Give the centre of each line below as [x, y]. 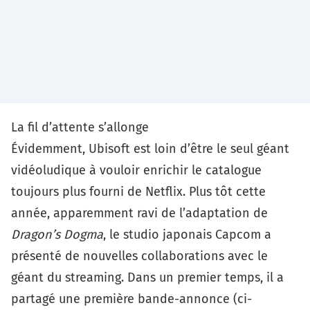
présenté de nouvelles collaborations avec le [139, 256]
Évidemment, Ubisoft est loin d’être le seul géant [150, 148]
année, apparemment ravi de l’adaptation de [139, 213]
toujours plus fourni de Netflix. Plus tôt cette [138, 191]
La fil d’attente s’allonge [80, 127]
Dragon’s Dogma [57, 234]
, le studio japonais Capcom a [187, 234]
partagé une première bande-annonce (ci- [131, 299]
